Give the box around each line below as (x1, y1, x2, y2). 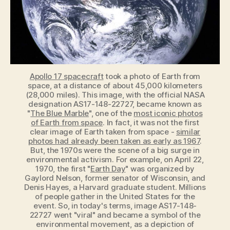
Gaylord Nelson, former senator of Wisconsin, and (24, 173, 206, 183)
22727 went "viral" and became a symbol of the (29, 210, 201, 220)
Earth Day (90, 164, 126, 174)
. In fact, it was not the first (103, 118, 199, 128)
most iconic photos (133, 108, 203, 119)
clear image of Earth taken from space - (29, 127, 177, 137)
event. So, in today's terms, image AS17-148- (33, 201, 197, 211)
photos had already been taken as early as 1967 (28, 136, 200, 146)
